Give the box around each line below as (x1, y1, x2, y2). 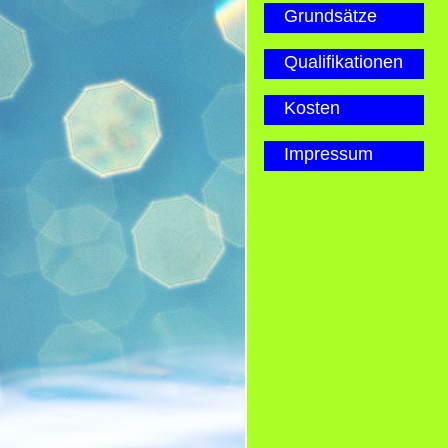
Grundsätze (284, 6, 377, 26)
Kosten (284, 98, 340, 118)
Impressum (284, 144, 373, 164)
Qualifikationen (284, 52, 403, 72)
